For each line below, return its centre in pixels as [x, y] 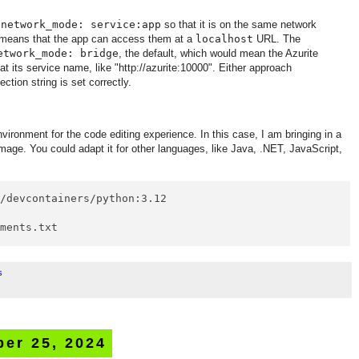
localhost [224, 39]
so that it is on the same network [239, 25]
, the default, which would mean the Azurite [218, 54]
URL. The [277, 39]
